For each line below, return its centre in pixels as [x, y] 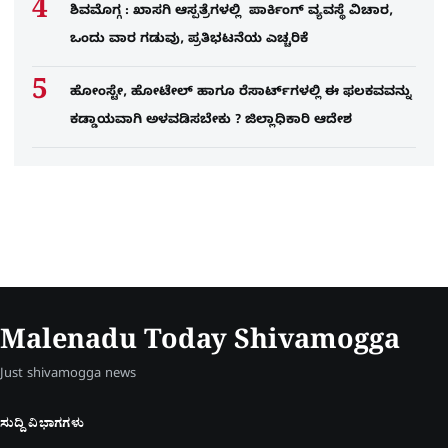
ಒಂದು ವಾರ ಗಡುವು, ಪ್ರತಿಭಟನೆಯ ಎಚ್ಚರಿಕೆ [189, 40]
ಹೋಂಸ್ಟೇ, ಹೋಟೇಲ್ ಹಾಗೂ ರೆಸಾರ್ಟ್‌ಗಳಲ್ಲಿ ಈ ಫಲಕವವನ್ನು [241, 93]
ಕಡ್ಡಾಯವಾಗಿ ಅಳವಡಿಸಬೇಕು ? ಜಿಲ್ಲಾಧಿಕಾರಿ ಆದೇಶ [211, 121]
